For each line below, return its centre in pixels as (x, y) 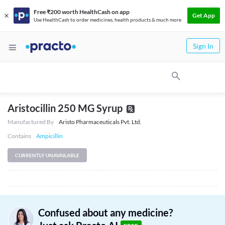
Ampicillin (49, 136)
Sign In (203, 46)
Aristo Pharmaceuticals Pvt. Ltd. (100, 122)
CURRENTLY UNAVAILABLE (47, 155)
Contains (19, 136)
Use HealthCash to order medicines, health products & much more (107, 20)
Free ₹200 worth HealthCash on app (81, 12)
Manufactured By (31, 122)
